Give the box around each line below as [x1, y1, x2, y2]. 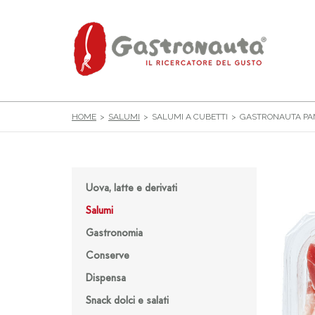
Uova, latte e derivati [86, 184, 177, 194]
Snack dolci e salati [86, 296, 169, 307]
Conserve [86, 251, 129, 262]
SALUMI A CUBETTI [152, 112, 228, 122]
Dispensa [86, 274, 126, 284]
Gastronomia [86, 229, 143, 239]
